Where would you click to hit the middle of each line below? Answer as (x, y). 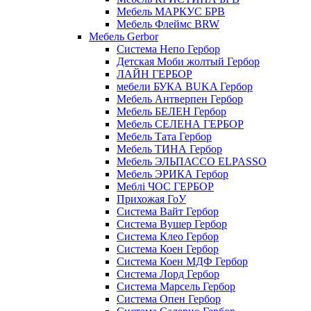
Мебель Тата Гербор (164, 137)
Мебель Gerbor (124, 37)
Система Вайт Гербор (168, 212)
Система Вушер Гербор (172, 224)
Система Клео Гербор (168, 237)
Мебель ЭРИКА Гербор (173, 174)
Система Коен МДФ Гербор (182, 262)
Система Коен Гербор (168, 249)
